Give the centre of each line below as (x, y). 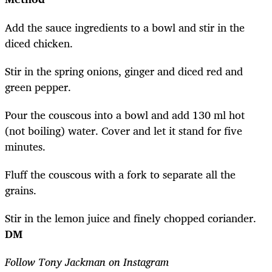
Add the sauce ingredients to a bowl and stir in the (125, 27)
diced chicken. (39, 43)
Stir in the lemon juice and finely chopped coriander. (131, 218)
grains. (21, 190)
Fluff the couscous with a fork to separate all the (120, 174)
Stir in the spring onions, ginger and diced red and (124, 71)
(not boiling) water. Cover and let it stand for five (124, 130)
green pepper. (38, 87)
